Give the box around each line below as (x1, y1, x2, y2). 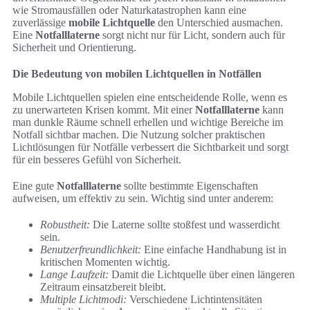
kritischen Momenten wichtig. (40, 255, 170, 268)
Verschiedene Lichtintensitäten (127, 293, 262, 305)
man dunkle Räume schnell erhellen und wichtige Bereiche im (12, 116, 283, 128)
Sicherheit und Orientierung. (12, 41, 136, 53)
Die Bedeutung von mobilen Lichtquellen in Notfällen (12, 67, 262, 80)
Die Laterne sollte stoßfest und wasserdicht (90, 218, 280, 230)
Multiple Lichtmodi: (40, 293, 127, 305)
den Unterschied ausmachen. (155, 16, 283, 28)
